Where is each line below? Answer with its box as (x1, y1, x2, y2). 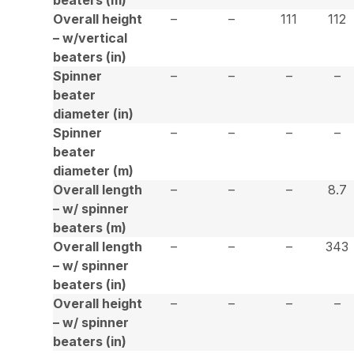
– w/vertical (53, 29, 128, 46)
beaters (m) (53, 219, 127, 235)
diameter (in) (53, 105, 134, 122)
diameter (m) (53, 162, 134, 179)
